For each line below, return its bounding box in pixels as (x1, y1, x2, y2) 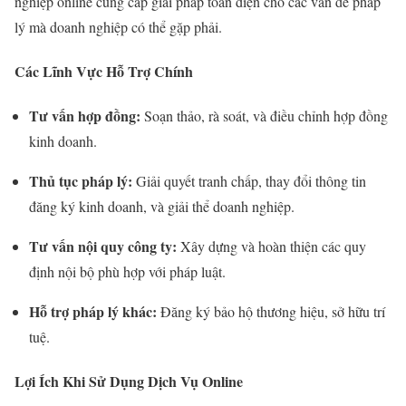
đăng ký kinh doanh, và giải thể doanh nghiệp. (29, 197, 295, 217)
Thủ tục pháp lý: (29, 170, 132, 192)
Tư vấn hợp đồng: (29, 105, 140, 127)
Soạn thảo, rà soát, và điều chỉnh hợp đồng (140, 106, 388, 126)
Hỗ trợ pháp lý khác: (29, 301, 157, 323)
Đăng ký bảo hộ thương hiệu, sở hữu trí (157, 302, 385, 322)
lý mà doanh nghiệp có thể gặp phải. (14, 16, 222, 36)
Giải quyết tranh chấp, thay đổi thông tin (132, 171, 366, 191)
